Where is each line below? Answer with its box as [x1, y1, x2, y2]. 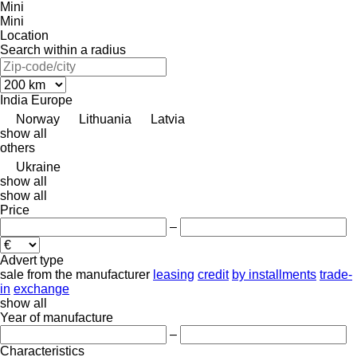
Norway [16, 112, 60, 126]
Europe [31, 92, 73, 107]
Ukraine [16, 159, 61, 174]
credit [198, 267, 229, 281]
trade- [320, 267, 352, 281]
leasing [153, 267, 194, 281]
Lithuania [79, 112, 131, 126]
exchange [14, 281, 69, 296]
